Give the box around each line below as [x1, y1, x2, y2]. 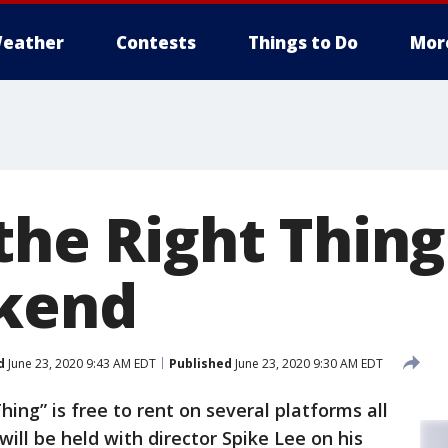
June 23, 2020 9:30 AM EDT [232, 354, 383, 372]
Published [169, 354, 232, 372]
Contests [116, 31, 196, 54]
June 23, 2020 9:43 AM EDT [5, 354, 156, 372]
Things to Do [248, 31, 358, 54]
